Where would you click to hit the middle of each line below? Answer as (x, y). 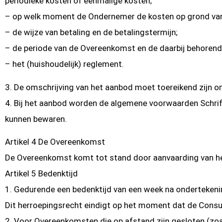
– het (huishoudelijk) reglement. (64, 64)
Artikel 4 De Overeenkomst (55, 142)
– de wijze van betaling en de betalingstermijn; (91, 32)
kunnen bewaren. (36, 119)
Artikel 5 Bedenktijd (41, 174)
